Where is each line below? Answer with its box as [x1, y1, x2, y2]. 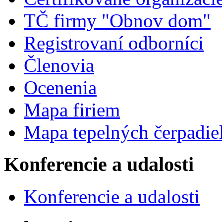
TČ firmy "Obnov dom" [24, 10, 211, 32]
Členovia [24, 55, 94, 76]
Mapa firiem [24, 99, 120, 121]
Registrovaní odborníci [24, 32, 204, 54]
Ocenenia [24, 77, 97, 99]
